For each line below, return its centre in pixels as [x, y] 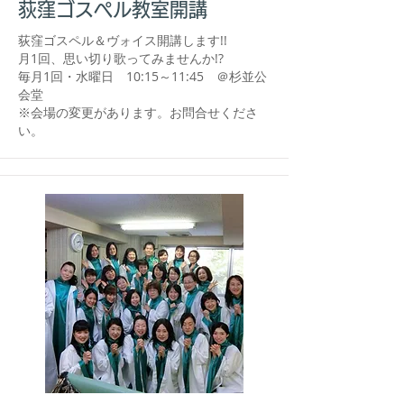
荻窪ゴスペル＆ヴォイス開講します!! [123, 40]
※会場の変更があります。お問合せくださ [138, 112]
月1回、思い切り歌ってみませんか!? [121, 58]
